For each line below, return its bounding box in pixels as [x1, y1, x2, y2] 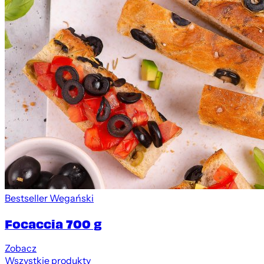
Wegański [49, 192, 94, 205]
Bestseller [5, 192, 48, 205]
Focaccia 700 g [5, 215, 102, 231]
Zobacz [5, 242, 37, 255]
